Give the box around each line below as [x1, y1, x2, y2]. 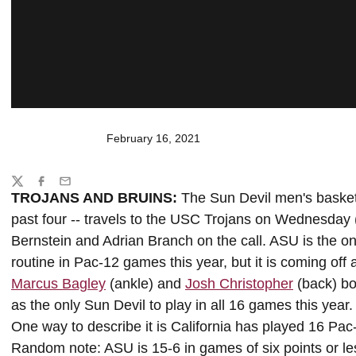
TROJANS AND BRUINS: [11, 190, 181, 206]
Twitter [10, 181, 44, 195]
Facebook [34, 181, 84, 195]
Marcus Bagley [11, 276, 106, 292]
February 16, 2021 [106, 132, 200, 145]
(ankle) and [106, 276, 185, 292]
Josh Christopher [185, 276, 293, 292]
